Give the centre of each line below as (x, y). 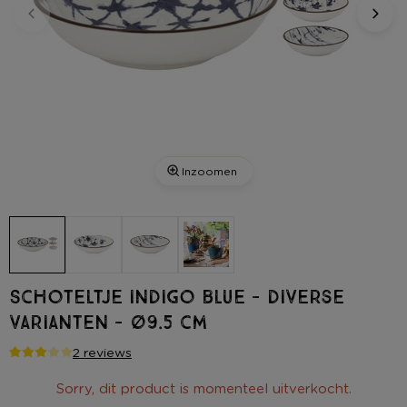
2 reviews (102, 352)
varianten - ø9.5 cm (108, 323)
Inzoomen (209, 171)
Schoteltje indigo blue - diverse (177, 297)
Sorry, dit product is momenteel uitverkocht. (203, 388)
